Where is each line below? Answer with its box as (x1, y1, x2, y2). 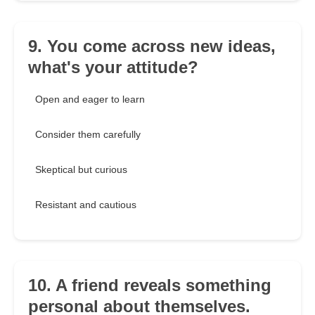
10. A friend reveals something (28, 276, 271, 295)
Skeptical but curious (35, 164, 127, 176)
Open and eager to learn (35, 94, 145, 105)
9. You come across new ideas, (28, 37, 276, 56)
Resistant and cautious (35, 199, 136, 211)
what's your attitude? (28, 58, 198, 77)
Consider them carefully (35, 129, 141, 141)
